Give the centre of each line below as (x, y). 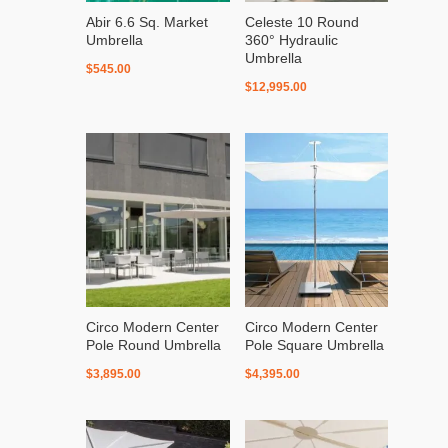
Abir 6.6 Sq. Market (147, 21)
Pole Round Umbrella (154, 345)
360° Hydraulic (291, 39)
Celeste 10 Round (301, 21)
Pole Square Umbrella (314, 345)
